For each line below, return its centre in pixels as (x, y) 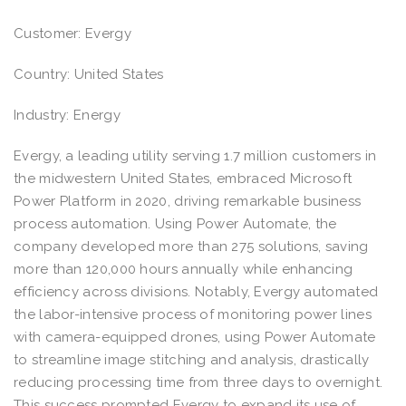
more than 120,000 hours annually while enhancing (184, 269)
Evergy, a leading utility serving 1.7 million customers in (195, 155)
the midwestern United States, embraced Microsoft (183, 178)
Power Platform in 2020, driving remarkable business (188, 201)
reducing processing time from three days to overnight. (198, 382)
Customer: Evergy (75, 33)
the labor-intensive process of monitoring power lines (193, 314)
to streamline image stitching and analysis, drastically (192, 359)
